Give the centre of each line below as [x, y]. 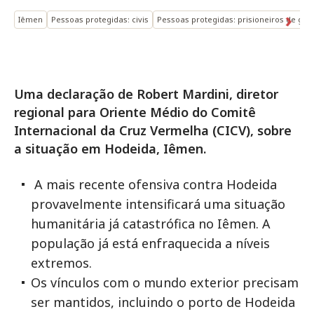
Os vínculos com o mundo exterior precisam [165, 282]
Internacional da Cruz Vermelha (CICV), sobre [153, 130]
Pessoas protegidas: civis [100, 19]
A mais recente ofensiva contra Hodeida [156, 184]
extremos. [61, 263]
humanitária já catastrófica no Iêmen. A [151, 224]
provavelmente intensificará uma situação [158, 204]
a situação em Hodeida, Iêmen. [110, 149]
